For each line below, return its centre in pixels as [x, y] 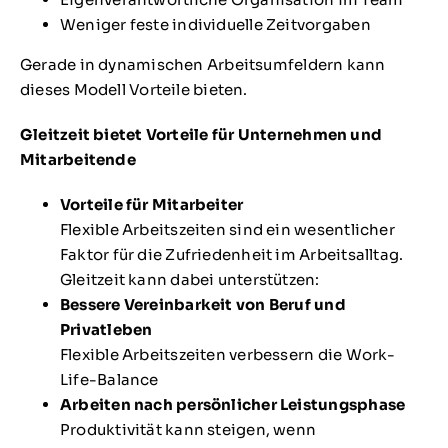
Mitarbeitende [77, 160]
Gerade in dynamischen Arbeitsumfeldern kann [202, 65]
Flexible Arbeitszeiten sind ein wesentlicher [227, 230]
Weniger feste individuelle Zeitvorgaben [215, 25]
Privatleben [106, 330]
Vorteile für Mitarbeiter [151, 205]
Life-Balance [109, 380]
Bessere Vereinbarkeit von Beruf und [202, 305]
